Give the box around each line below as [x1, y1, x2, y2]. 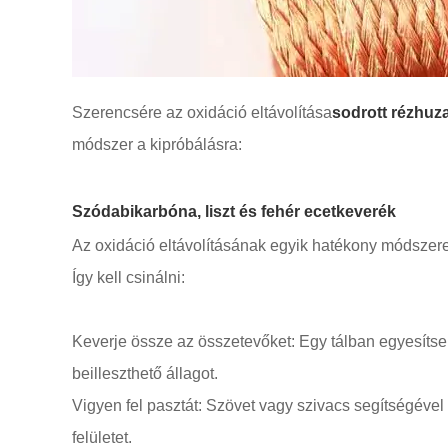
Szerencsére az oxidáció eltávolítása [72, 104, 332, 121]
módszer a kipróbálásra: [72, 136, 242, 153]
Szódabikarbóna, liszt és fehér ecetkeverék [72, 203, 396, 220]
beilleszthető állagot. [72, 365, 218, 382]
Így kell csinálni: [72, 269, 185, 286]
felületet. [72, 429, 132, 446]
